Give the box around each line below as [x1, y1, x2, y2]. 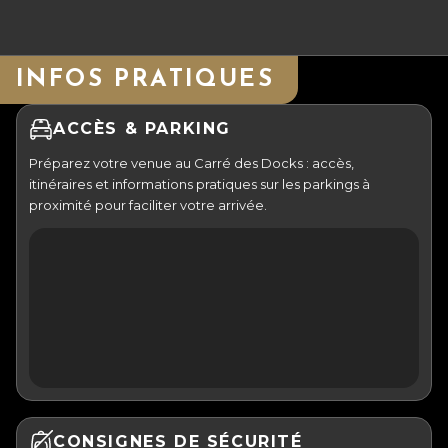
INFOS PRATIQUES [16, 67, 274, 92]
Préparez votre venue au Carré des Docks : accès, [29, 154, 354, 171]
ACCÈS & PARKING [53, 119, 231, 139]
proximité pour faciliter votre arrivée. [29, 196, 267, 213]
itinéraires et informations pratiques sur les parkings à [29, 175, 370, 192]
